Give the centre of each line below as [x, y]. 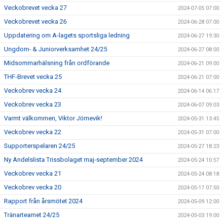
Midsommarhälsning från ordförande [57, 63]
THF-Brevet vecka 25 [33, 77]
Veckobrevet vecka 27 [35, 8]
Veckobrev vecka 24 [33, 91]
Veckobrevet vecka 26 [35, 21]
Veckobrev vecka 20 [33, 187]
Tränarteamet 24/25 [32, 215]
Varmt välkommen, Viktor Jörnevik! [53, 118]
